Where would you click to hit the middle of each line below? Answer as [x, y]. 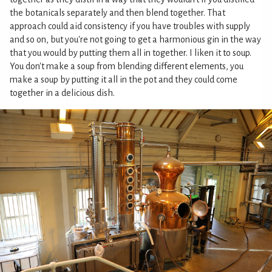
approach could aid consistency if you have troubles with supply [130, 26]
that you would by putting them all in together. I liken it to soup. [131, 53]
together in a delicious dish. [62, 93]
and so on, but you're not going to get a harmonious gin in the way [135, 39]
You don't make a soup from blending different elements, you [127, 66]
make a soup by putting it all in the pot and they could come [124, 79]
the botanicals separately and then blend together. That [117, 12]
